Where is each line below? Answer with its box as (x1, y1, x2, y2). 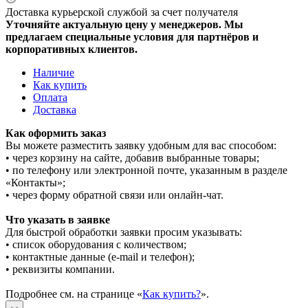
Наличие (33, 66, 74, 78)
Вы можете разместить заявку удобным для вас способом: (5, 139, 276, 151)
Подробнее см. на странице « (5, 287, 142, 300)
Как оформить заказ (5, 126, 106, 139)
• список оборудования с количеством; (5, 238, 186, 250)
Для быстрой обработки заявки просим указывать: (5, 225, 242, 238)
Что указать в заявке (5, 213, 110, 225)
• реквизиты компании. (5, 263, 115, 275)
